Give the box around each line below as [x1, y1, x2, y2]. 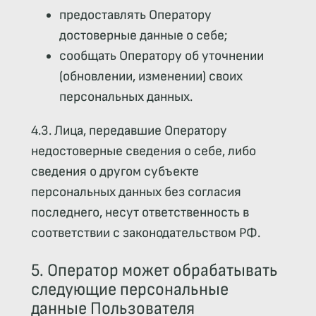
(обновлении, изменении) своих [59, 68, 243, 85]
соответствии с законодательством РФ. [30, 224, 260, 241]
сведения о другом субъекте [30, 163, 199, 180]
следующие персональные [30, 278, 229, 300]
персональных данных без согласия [30, 183, 241, 200]
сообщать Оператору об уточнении [59, 47, 264, 64]
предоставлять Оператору [59, 6, 212, 23]
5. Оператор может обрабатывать [30, 259, 278, 281]
